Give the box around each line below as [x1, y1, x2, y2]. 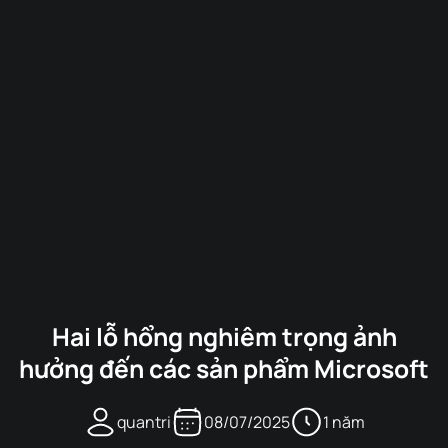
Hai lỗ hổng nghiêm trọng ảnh [51, 320, 397, 354]
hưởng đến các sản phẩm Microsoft [19, 352, 429, 386]
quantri [116, 410, 171, 433]
